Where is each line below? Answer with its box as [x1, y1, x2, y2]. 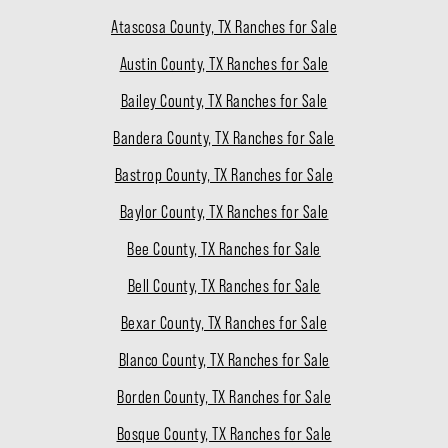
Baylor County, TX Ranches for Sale [119, 202, 329, 223]
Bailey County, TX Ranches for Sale [120, 91, 328, 112]
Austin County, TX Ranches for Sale [119, 54, 329, 75]
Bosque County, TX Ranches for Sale [116, 424, 332, 445]
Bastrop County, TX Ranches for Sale [114, 165, 334, 186]
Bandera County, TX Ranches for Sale [113, 128, 335, 149]
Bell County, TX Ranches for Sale [127, 276, 321, 297]
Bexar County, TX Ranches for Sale [120, 313, 328, 334]
